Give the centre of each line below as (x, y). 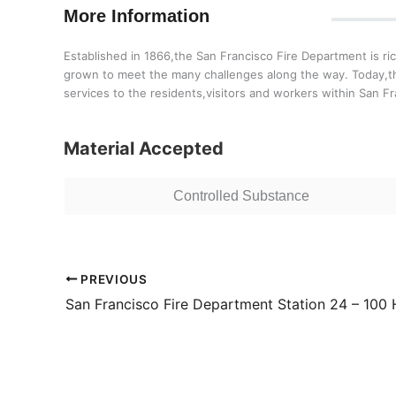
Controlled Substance (241, 195)
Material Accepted (144, 148)
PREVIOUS (112, 279)
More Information (137, 15)
